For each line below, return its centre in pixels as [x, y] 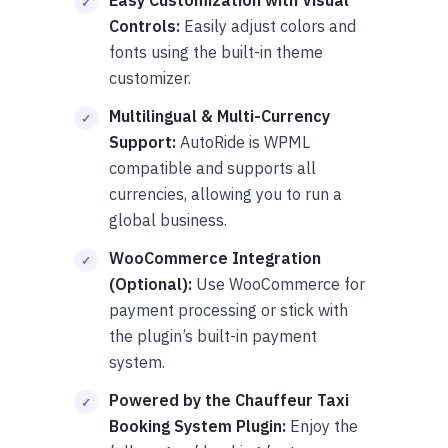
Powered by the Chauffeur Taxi [229, 399]
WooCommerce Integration [215, 257]
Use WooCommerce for [278, 283]
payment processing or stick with [228, 309]
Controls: [144, 25]
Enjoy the [322, 425]
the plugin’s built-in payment [213, 335]
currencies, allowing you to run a [225, 193]
